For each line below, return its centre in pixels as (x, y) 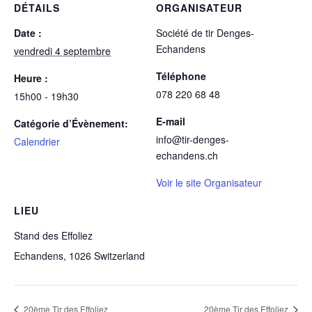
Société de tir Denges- (205, 33)
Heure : (31, 78)
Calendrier (37, 141)
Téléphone (181, 76)
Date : (28, 33)
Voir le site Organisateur (209, 182)
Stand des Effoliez (53, 235)
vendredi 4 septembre (62, 51)
